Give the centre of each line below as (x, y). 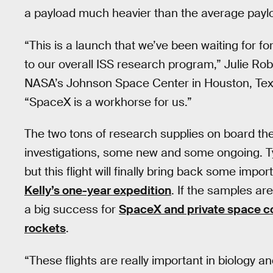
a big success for (72, 210)
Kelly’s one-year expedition (98, 191)
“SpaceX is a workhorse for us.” (108, 102)
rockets (45, 229)
